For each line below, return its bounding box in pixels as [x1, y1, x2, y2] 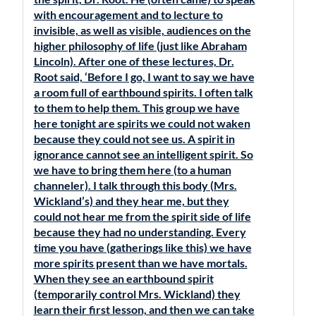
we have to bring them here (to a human [33, 163, 231, 176]
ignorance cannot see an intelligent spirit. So [33, 147, 253, 161]
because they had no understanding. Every [33, 225, 246, 238]
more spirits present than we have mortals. [33, 256, 248, 269]
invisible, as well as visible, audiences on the [33, 23, 251, 37]
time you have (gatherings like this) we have [33, 241, 252, 254]
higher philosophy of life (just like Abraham [33, 39, 247, 52]
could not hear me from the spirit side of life [33, 209, 251, 223]
